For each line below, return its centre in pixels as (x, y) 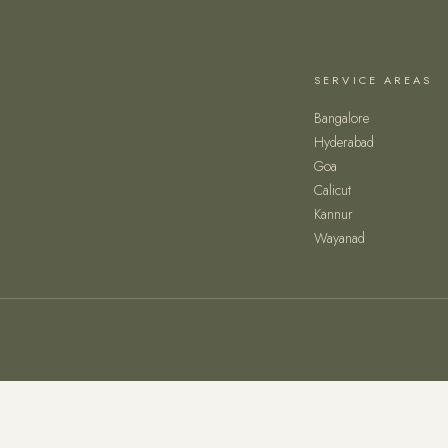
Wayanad (340, 238)
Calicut (333, 190)
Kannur (334, 214)
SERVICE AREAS (373, 80)
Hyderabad (344, 142)
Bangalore (342, 118)
